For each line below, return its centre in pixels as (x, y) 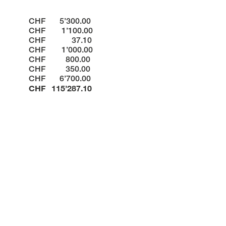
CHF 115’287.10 (61, 88)
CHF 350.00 (60, 69)
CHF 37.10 (61, 40)
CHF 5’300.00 (60, 21)
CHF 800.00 (60, 59)
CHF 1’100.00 (61, 30)
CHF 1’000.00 (61, 49)
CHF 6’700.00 (60, 78)
